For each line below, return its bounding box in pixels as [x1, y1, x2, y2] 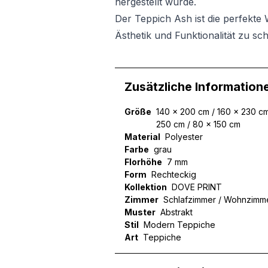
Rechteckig [151, 169, 196, 179]
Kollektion [124, 182, 167, 192]
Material [124, 132, 160, 142]
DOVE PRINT [172, 182, 222, 192]
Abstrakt [160, 207, 193, 217]
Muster [124, 207, 156, 217]
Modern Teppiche [144, 220, 215, 230]
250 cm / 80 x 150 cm [156, 119, 240, 129]
